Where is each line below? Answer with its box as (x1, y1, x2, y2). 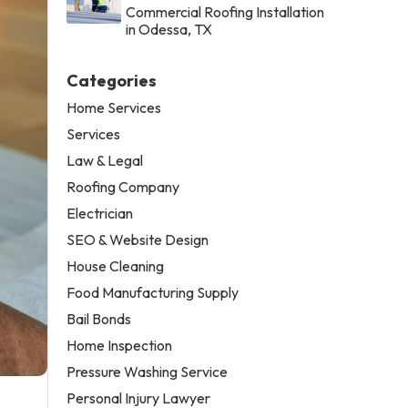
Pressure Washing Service (66, 362, 229, 381)
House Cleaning (66, 256, 165, 275)
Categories (66, 69, 158, 91)
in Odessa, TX (126, 19, 213, 38)
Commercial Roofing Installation (126, 2, 325, 21)
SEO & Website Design (66, 229, 209, 249)
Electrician (66, 203, 134, 222)
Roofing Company (66, 177, 180, 196)
